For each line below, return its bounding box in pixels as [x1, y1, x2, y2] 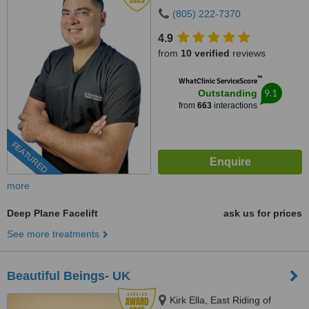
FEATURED [9, 139, 50, 176]
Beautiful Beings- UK [7, 269, 130, 283]
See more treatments [7, 228, 99, 239]
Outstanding [197, 88, 257, 99]
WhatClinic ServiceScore [178, 77, 257, 86]
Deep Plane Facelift [7, 208, 98, 219]
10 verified [181, 48, 230, 59]
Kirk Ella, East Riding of [170, 295, 271, 306]
